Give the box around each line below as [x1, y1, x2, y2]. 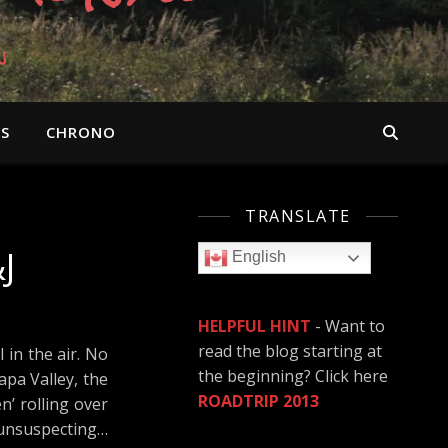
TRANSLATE [245, 205, 351, 227]
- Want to [311, 315, 385, 337]
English [228, 248, 286, 266]
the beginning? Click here [198, 365, 388, 387]
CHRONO [46, 122, 116, 142]
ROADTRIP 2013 [198, 390, 319, 412]
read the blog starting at [198, 340, 382, 362]
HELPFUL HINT [198, 315, 311, 337]
